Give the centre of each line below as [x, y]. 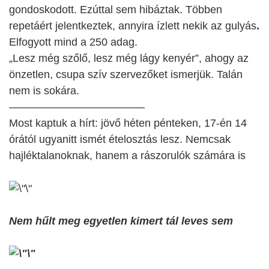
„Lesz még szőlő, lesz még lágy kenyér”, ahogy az [129, 58]
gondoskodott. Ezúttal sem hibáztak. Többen [116, 9]
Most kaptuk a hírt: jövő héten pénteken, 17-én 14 [128, 123]
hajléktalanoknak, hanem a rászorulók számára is [127, 155]
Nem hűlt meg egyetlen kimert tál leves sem [121, 221]
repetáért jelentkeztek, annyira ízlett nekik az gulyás [133, 26]
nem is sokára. [44, 90]
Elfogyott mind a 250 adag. [73, 42]
